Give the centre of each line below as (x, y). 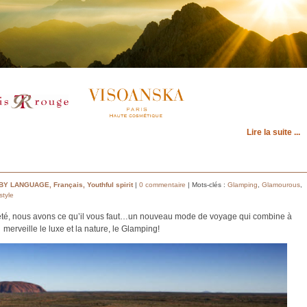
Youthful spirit (110, 185)
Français (68, 185)
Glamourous (281, 185)
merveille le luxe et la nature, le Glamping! (82, 229)
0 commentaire (162, 185)
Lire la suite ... (273, 132)
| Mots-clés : (208, 185)
